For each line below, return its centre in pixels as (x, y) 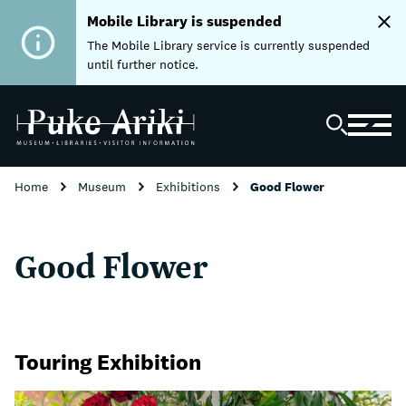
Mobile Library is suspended (184, 21)
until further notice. (145, 64)
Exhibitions (190, 187)
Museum (104, 187)
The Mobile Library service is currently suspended (228, 45)
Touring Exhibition (108, 362)
